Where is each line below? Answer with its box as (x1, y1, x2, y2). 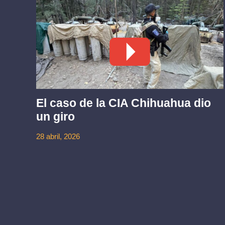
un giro (36, 109, 75, 123)
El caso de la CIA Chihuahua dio (36, 96, 211, 109)
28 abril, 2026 (36, 132, 80, 141)
